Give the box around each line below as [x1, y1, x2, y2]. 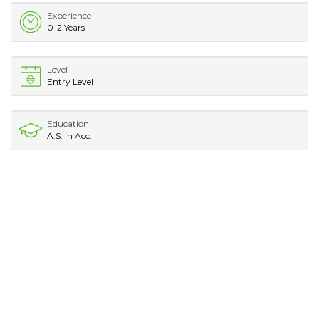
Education [47, 117, 89, 129]
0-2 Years [47, 21, 85, 33]
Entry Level [47, 75, 93, 87]
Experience [47, 9, 91, 21]
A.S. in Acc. [47, 130, 92, 141]
